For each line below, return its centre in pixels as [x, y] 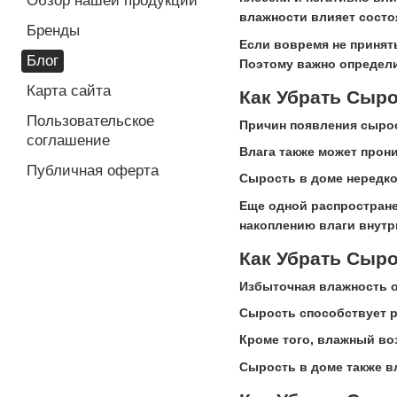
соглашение [68, 140]
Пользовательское [90, 121]
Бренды [53, 31]
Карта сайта [69, 91]
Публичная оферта [93, 171]
